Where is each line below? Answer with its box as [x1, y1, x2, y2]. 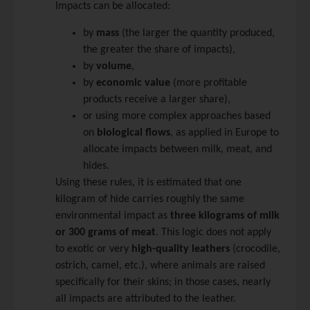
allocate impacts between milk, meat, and [83, 143, 272, 155]
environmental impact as [55, 210, 170, 221]
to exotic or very [55, 243, 131, 255]
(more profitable [170, 77, 247, 89]
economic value [96, 77, 170, 89]
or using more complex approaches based [83, 110, 271, 122]
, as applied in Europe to [170, 127, 279, 138]
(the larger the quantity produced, [119, 27, 275, 39]
